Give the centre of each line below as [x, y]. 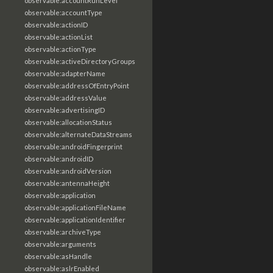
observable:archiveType [63, 232]
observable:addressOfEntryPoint [77, 86]
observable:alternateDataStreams [78, 134]
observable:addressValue [66, 98]
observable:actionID [56, 25]
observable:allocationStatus [68, 122]
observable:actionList [58, 37]
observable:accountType [63, 12]
